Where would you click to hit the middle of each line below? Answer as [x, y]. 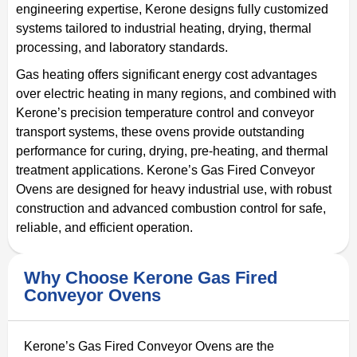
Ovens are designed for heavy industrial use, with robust [174, 189]
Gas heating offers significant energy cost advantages [167, 74]
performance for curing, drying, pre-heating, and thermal [172, 151]
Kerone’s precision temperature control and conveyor [165, 112]
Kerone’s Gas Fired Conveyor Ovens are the [149, 346]
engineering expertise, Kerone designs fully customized [172, 9]
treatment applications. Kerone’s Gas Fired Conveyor [165, 170]
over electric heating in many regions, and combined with [176, 93]
